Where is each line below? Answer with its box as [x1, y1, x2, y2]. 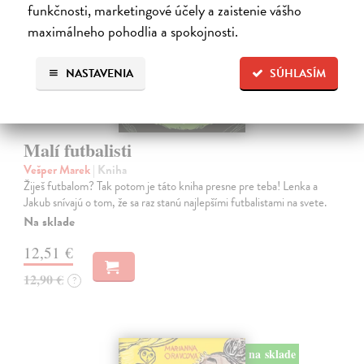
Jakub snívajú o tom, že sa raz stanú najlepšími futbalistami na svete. [24, 193, 327, 211]
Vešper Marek [24, 160, 93, 179]
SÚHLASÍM [270, 64, 327, 82]
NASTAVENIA [63, 64, 133, 82]
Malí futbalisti [24, 136, 132, 163]
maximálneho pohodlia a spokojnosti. [27, 19, 238, 42]
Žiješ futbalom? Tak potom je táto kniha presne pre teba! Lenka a [24, 176, 318, 195]
